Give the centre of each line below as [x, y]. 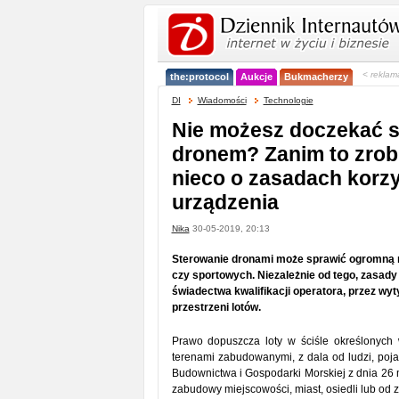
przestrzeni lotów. [216, 307]
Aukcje [256, 77]
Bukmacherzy [316, 77]
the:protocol [199, 77]
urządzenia [225, 202]
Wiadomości [222, 100]
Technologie [288, 100]
